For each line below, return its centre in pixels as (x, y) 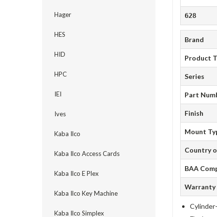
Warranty (200, 187)
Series (195, 77)
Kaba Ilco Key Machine (86, 193)
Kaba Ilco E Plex (77, 173)
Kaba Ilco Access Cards (87, 154)
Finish (194, 113)
